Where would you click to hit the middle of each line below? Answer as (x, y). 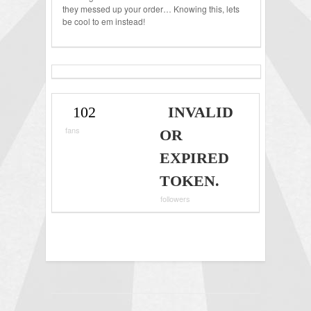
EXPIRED (195, 158)
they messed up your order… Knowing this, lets (151, 9)
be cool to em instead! (104, 22)
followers (176, 199)
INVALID (201, 112)
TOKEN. (190, 181)
